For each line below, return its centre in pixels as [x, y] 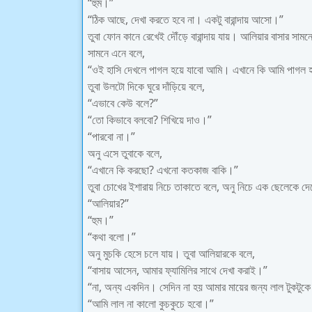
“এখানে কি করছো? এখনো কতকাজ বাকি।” [163, 170]
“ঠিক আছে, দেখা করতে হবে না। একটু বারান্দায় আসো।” [186, 19]
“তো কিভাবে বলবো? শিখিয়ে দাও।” [150, 120]
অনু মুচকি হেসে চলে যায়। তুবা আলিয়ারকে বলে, [171, 253]
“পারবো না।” [111, 136]
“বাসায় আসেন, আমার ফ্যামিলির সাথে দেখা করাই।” [178, 270]
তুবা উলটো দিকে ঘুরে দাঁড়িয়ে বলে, [146, 86]
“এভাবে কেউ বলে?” [123, 103]
